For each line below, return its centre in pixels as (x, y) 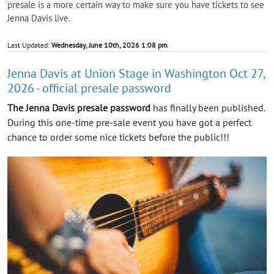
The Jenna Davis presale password (79, 108)
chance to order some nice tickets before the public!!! (118, 137)
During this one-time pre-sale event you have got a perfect (129, 123)
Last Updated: (29, 45)
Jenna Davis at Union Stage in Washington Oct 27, (136, 74)
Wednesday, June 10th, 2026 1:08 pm (109, 45)
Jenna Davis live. (39, 18)
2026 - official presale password (89, 88)
